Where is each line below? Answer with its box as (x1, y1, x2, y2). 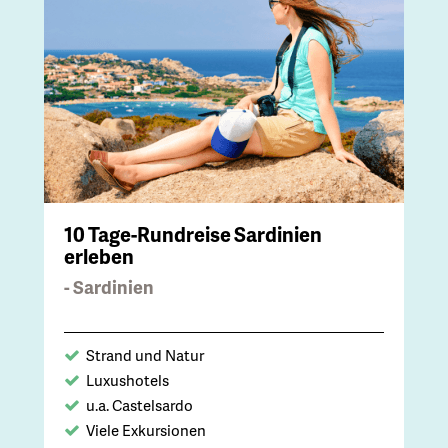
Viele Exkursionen (86, 418, 206, 441)
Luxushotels (86, 368, 169, 391)
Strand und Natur (86, 343, 204, 366)
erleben (64, 241, 134, 270)
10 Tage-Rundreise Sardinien (64, 219, 322, 248)
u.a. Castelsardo (86, 393, 193, 416)
